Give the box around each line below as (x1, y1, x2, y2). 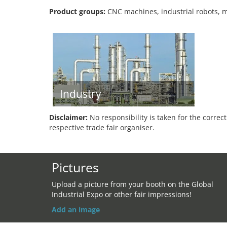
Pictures (52, 159, 99, 176)
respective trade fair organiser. (49, 123, 155, 132)
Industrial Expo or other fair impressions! (52, 190, 192, 199)
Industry (60, 87, 101, 101)
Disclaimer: (49, 112, 88, 122)
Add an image (52, 205, 100, 214)
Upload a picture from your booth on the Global (52, 179, 213, 189)
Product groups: (49, 7, 105, 16)
